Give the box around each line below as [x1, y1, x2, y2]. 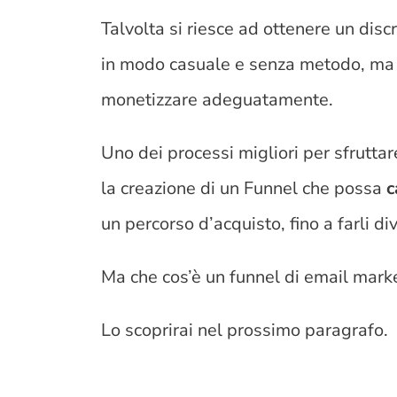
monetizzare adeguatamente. [101, 87, 334, 112]
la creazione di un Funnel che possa [101, 175, 387, 200]
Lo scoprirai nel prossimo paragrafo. [101, 317, 389, 342]
